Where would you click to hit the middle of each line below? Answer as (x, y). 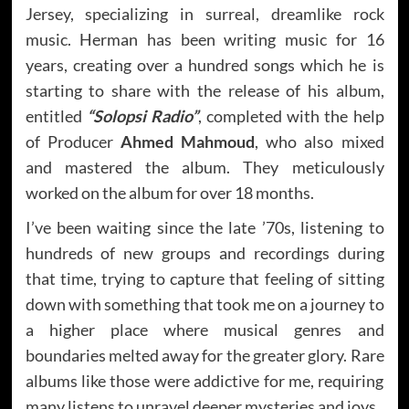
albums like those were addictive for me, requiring (204, 380)
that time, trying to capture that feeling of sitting (204, 278)
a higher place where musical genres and (204, 329)
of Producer (73, 141)
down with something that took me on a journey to (204, 304)
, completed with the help (291, 115)
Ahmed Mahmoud (188, 141)
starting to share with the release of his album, (204, 90)
